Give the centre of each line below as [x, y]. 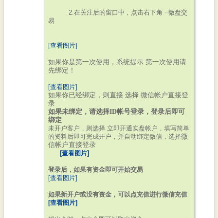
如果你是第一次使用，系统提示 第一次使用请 [117, 62]
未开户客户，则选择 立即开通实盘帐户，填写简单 [119, 128]
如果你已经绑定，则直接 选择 [94, 95]
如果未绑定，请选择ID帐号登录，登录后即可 [117, 112]
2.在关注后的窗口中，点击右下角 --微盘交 [120, 12]
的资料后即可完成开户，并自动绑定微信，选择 [115, 136]
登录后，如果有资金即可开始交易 [96, 170]
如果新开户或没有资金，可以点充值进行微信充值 [118, 194]
